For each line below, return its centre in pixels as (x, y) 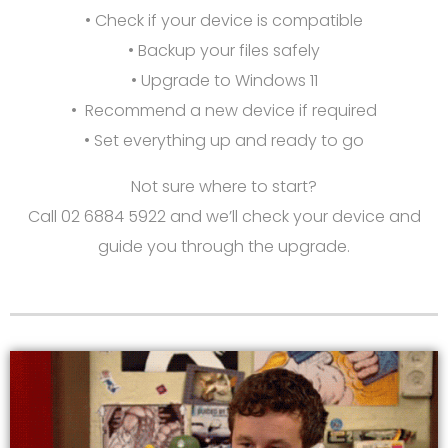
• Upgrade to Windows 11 (224, 80)
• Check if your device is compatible (224, 20)
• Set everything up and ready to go (224, 140)
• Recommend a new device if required (224, 110)
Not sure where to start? (224, 186)
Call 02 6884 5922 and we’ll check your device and (224, 216)
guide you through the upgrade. (224, 246)
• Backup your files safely (224, 50)
